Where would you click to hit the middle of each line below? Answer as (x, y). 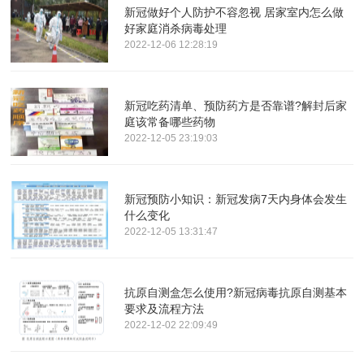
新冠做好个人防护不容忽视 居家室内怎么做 (234, 12)
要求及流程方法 (165, 309)
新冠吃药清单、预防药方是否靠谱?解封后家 (236, 105)
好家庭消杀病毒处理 (176, 28)
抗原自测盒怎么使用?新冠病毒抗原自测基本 (236, 293)
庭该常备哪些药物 (170, 121)
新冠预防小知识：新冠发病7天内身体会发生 (236, 199)
